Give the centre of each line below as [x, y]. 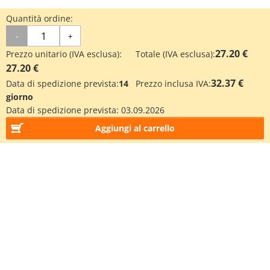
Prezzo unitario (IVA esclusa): [64, 54]
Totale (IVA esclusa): [175, 54]
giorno [20, 97]
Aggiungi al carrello [135, 128]
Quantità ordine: [39, 18]
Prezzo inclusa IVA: [173, 83]
